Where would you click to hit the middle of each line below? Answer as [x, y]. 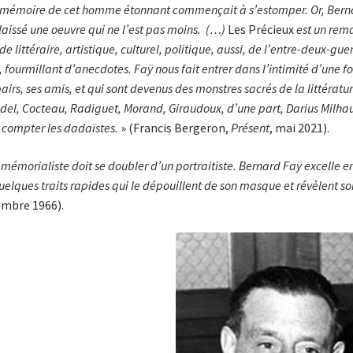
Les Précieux [260, 29]
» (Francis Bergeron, [174, 127]
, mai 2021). [299, 127]
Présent [250, 127]
